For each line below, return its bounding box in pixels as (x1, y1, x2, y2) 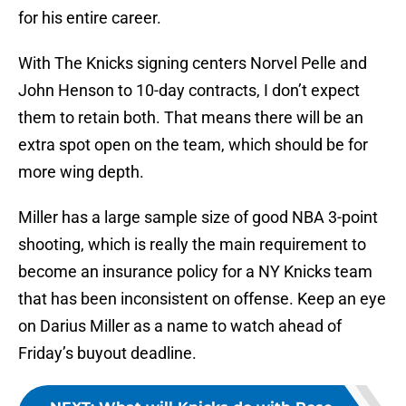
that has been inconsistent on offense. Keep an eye (18, 289, 386, 309)
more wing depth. (18, 162, 144, 182)
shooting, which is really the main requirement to (18, 235, 366, 255)
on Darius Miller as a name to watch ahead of (18, 316, 342, 336)
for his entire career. (18, 8, 161, 28)
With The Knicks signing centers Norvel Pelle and (18, 53, 367, 73)
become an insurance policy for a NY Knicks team (18, 262, 372, 282)
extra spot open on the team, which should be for (18, 135, 368, 155)
